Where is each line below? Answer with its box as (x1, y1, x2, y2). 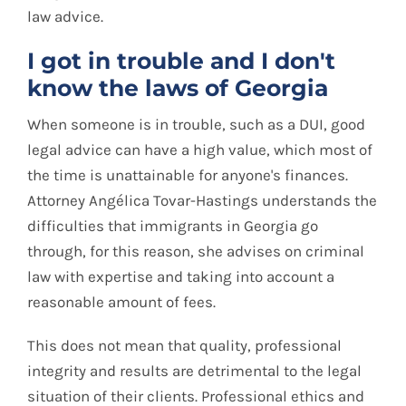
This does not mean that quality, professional (27, 335, 342, 354)
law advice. (27, 6, 103, 25)
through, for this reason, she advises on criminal (27, 241, 364, 260)
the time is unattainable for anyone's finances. (27, 165, 348, 184)
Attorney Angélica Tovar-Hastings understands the (27, 190, 377, 209)
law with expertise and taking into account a (27, 266, 334, 285)
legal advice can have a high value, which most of (27, 140, 372, 159)
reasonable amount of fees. (27, 292, 216, 311)
